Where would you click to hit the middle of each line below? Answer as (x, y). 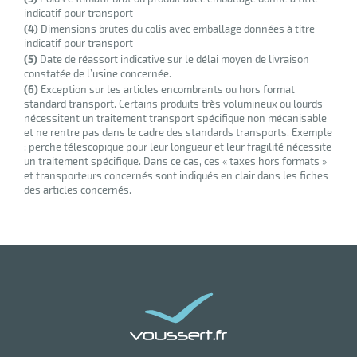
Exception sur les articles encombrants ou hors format (167, 89)
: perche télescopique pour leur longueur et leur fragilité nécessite (178, 146)
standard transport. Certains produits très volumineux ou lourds (173, 103)
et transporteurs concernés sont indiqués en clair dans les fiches (176, 175)
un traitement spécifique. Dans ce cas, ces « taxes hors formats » (175, 161)
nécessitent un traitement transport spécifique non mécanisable (175, 118)
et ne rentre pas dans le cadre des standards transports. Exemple (178, 132)
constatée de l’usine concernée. (98, 73)
